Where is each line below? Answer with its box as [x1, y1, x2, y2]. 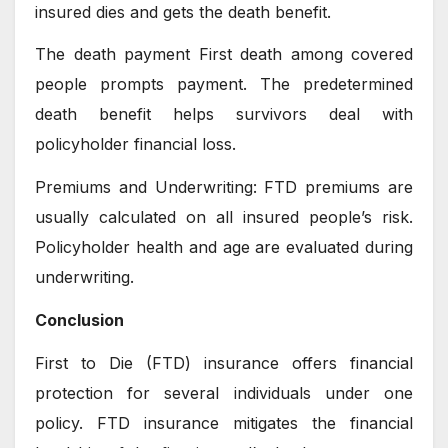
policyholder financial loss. [35, 134, 236, 155]
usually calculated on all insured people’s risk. [35, 207, 413, 228]
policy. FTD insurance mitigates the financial [35, 412, 413, 433]
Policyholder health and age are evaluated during [35, 237, 413, 258]
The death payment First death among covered [35, 44, 413, 65]
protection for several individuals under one [35, 382, 413, 403]
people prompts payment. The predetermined [35, 74, 413, 95]
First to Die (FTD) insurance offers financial [35, 352, 413, 373]
